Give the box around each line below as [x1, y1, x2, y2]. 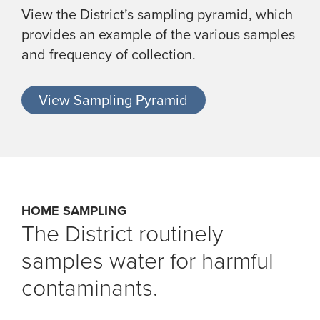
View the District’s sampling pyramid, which [21, 3, 293, 25]
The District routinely [21, 216, 223, 251]
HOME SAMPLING [21, 201, 126, 221]
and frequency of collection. [21, 43, 196, 65]
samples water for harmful [21, 244, 274, 279]
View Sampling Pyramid [39, 89, 189, 111]
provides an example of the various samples [21, 23, 295, 45]
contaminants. [21, 271, 158, 306]
